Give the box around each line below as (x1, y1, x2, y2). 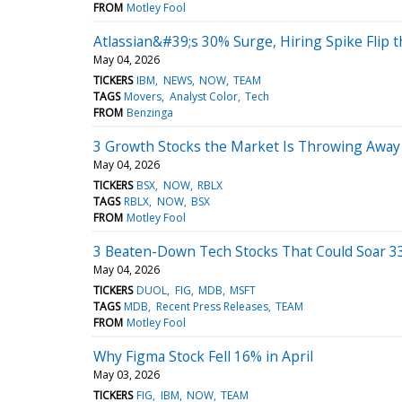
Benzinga (127, 104, 174, 120)
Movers (124, 88, 162, 104)
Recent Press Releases (155, 298, 268, 314)
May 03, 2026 (93, 366, 160, 382)
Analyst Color (169, 88, 238, 104)
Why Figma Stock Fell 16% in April (93, 345, 313, 366)
